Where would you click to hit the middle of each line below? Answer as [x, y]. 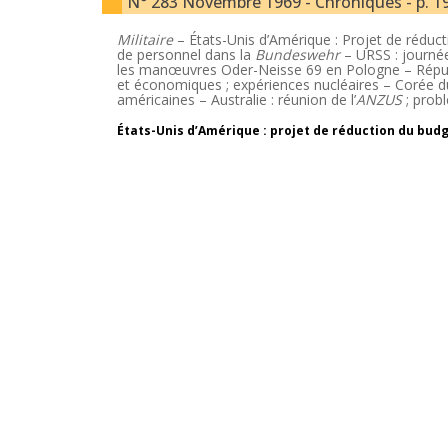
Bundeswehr [297, 54]
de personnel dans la [186, 54]
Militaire [145, 39]
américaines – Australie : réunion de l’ [236, 99]
